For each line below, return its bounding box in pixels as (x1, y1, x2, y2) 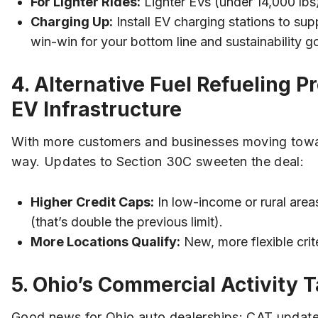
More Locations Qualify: (31, 234, 180, 249)
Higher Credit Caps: (31, 194, 154, 209)
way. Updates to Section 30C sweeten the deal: (11, 154, 305, 170)
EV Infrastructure (11, 97, 182, 122)
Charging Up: (31, 14, 113, 30)
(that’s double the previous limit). (31, 214, 223, 229)
